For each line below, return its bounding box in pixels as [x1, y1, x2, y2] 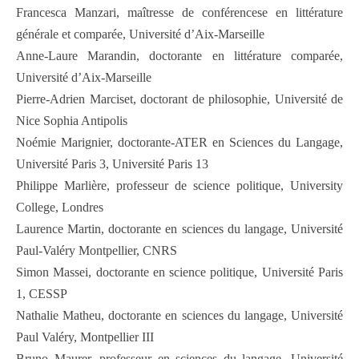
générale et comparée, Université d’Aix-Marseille [16, 27, 264, 42]
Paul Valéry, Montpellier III [16, 330, 154, 345]
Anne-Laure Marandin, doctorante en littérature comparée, [16, 49, 343, 63]
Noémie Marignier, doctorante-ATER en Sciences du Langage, [16, 135, 343, 150]
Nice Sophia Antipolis [16, 114, 127, 128]
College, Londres [16, 200, 103, 215]
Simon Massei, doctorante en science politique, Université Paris [16, 265, 343, 280]
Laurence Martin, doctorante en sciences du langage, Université [16, 222, 343, 236]
